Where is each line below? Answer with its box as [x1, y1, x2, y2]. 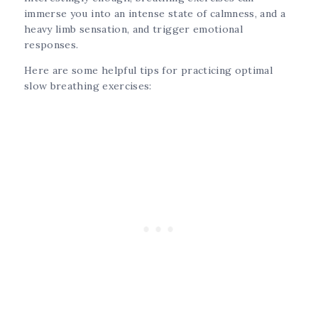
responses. [24, 38, 82, 52]
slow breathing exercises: [24, 79, 152, 93]
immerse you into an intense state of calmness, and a [24, 7, 286, 21]
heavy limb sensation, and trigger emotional [24, 23, 243, 36]
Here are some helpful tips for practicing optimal [24, 64, 273, 77]
